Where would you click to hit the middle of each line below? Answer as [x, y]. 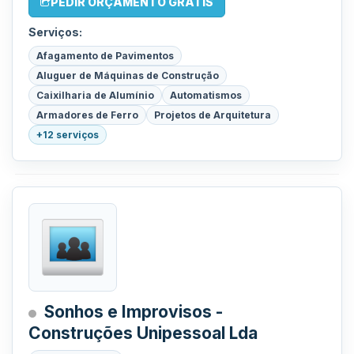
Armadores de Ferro [87, 115]
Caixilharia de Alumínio [95, 95]
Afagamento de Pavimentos [105, 56]
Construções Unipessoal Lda [143, 333]
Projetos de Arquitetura [213, 115]
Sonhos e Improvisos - [134, 312]
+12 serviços [68, 135]
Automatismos [206, 95]
